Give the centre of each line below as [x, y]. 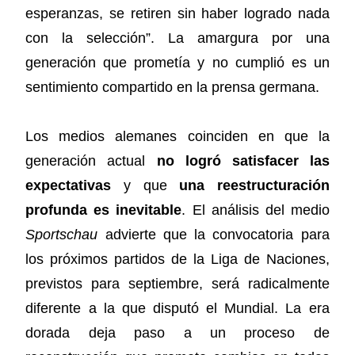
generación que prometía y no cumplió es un [177, 62]
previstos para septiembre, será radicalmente [177, 284]
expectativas [69, 186]
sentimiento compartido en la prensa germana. [173, 87]
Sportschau [62, 235]
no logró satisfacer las [243, 161]
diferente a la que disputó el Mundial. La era [177, 309]
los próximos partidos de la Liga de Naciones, [177, 260]
